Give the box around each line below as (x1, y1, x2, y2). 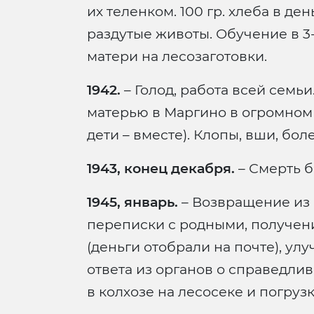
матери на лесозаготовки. (87, 48, 267, 65)
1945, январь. (87, 193, 178, 211)
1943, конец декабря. (87, 160, 235, 177)
